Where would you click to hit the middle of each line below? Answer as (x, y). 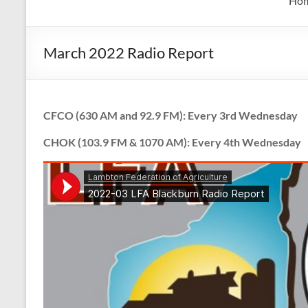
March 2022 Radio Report (129, 53)
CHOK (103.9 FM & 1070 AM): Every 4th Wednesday (172, 142)
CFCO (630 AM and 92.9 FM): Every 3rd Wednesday (170, 115)
